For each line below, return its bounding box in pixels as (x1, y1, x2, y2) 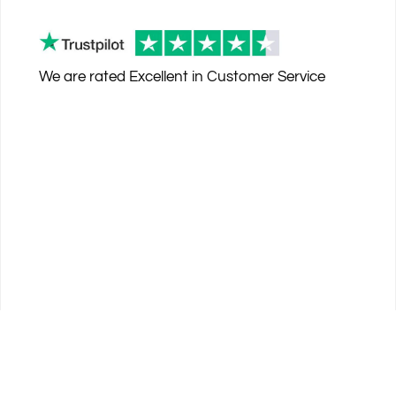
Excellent (129, 68, 189, 85)
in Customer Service (188, 68, 326, 85)
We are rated (39, 68, 130, 85)
